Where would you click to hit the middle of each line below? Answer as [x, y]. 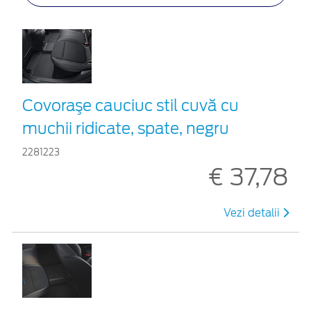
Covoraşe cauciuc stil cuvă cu [131, 105]
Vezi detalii [253, 213]
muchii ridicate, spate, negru [126, 128]
